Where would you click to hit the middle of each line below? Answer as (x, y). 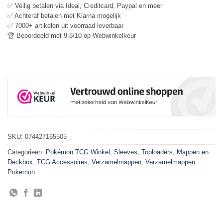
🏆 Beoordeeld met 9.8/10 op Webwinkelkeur (72, 36)
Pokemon (21, 172)
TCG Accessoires (62, 162)
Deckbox (20, 162)
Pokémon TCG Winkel (78, 152)
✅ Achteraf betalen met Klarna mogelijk (64, 16)
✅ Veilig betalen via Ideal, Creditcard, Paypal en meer (85, 6)
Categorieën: (27, 152)
